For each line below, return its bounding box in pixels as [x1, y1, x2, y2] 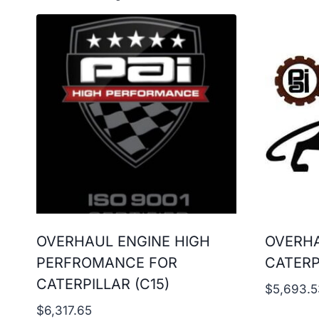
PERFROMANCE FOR [36, 254, 177, 272]
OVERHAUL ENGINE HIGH [36, 233, 210, 251]
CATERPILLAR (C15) [36, 276, 169, 293]
